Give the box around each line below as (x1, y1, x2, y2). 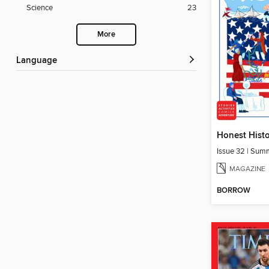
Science (26, 3, 53, 13)
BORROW (217, 186, 250, 196)
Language (21, 55, 57, 67)
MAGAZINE (229, 164, 265, 174)
